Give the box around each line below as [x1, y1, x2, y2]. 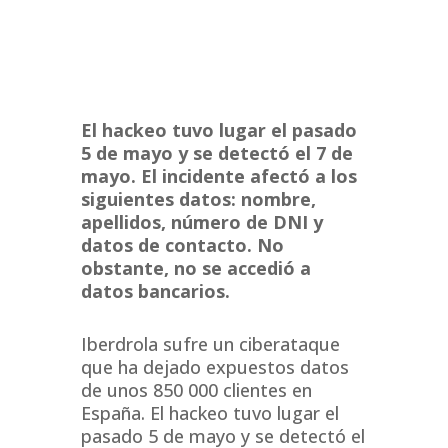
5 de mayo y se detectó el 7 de [80, 141, 353, 166]
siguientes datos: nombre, [80, 187, 316, 212]
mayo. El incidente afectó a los [80, 164, 357, 189]
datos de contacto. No [80, 233, 284, 258]
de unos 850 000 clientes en [80, 378, 312, 403]
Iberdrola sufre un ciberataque [80, 332, 340, 357]
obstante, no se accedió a [80, 256, 311, 281]
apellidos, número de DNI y [80, 210, 323, 235]
